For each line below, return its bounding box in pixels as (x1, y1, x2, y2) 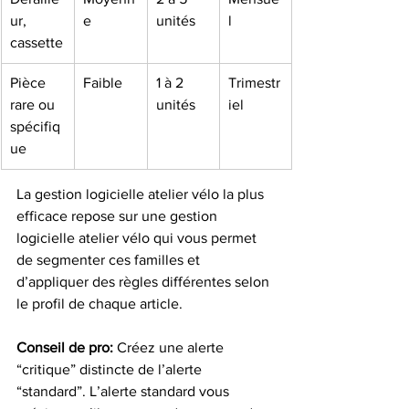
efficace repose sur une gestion (16, 208, 221, 224)
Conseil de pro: (16, 340, 113, 355)
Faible (83, 75, 122, 90)
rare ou (10, 97, 58, 112)
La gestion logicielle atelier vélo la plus (16, 186, 267, 202)
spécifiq (10, 119, 60, 134)
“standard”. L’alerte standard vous (16, 383, 233, 399)
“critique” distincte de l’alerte (16, 362, 205, 377)
